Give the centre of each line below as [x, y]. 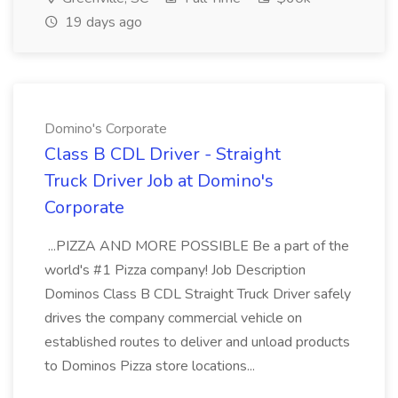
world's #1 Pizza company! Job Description [175, 270]
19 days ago [102, 22]
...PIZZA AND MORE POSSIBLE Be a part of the [197, 246]
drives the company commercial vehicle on [173, 318]
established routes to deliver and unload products [197, 342]
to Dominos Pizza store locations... [151, 366]
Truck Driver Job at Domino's [159, 181]
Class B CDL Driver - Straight [163, 154]
